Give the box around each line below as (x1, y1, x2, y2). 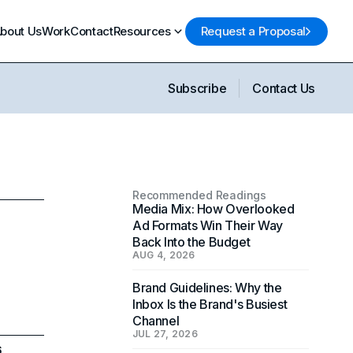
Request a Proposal (200, 24, 306, 39)
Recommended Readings (132, 188, 267, 202)
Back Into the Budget (132, 234, 251, 250)
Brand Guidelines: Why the (132, 280, 282, 295)
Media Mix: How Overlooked (132, 201, 295, 217)
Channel (132, 313, 180, 329)
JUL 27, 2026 (132, 328, 198, 340)
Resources (113, 23, 171, 39)
